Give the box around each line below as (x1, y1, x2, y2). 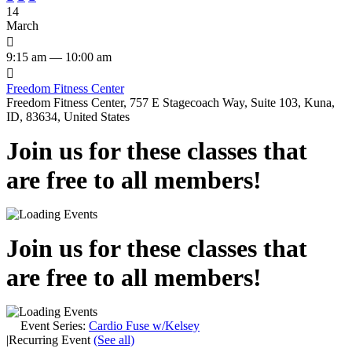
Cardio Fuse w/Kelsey (89, 318, 200, 332)
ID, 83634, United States (6, 109, 130, 123)
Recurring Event (9, 332, 93, 346)
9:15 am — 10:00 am (6, 49, 112, 64)
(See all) (93, 332, 134, 346)
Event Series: (20, 318, 89, 332)
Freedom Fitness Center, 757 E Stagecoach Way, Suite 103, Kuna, (6, 95, 335, 109)
